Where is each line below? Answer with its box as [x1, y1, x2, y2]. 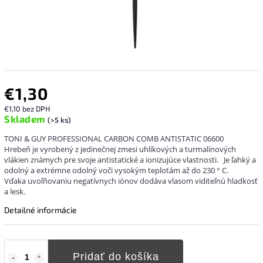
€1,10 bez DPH [4, 103, 50, 113]
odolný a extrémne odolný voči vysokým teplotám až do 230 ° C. [4, 164, 228, 176]
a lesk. [4, 186, 25, 197]
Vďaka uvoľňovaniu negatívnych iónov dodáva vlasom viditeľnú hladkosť [4, 175, 258, 186]
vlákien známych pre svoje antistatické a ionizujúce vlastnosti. [4, 154, 220, 165]
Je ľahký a [222, 154, 256, 165]
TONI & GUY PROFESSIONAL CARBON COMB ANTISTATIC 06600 [4, 133, 224, 144]
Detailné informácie [4, 204, 77, 215]
